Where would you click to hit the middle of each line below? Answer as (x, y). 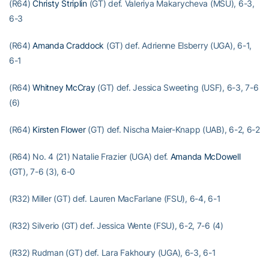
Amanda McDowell (205, 156)
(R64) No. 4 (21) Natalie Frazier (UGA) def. (90, 156)
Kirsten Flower (59, 129)
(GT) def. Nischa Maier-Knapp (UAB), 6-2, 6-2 (173, 129)
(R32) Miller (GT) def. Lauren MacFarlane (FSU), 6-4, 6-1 (115, 198)
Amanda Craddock (68, 45)
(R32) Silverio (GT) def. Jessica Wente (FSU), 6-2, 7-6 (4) (116, 225)
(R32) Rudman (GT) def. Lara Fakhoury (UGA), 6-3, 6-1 (113, 252)
